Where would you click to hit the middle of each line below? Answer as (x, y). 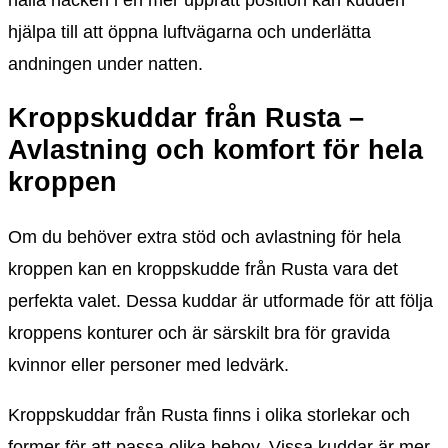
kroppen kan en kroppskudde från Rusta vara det (203, 268)
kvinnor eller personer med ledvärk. (148, 364)
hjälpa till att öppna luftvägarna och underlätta (189, 32)
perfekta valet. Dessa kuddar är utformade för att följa (220, 300)
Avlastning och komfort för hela (215, 150)
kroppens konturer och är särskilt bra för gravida (199, 332)
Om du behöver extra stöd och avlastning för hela (204, 236)
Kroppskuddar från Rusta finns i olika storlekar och (209, 414)
